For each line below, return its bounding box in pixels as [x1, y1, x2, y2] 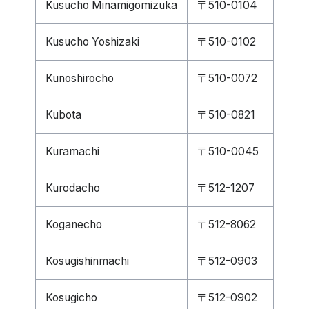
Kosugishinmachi [46, 255, 129, 268]
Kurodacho [46, 181, 100, 195]
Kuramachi [46, 145, 99, 158]
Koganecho [46, 218, 102, 231]
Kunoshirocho [46, 72, 114, 85]
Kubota [46, 108, 81, 121]
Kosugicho [46, 291, 97, 304]
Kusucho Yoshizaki [46, 35, 139, 48]
